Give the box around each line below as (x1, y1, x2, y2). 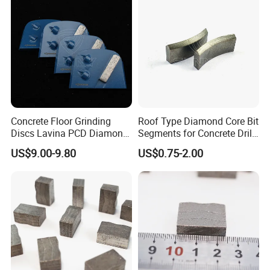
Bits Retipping (137, 138, 197, 152)
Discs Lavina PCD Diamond (11, 126, 129, 140)
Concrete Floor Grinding (11, 114, 111, 128)
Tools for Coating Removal (11, 138, 125, 152)
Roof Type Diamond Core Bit (137, 114, 259, 128)
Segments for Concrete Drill (137, 126, 254, 140)
